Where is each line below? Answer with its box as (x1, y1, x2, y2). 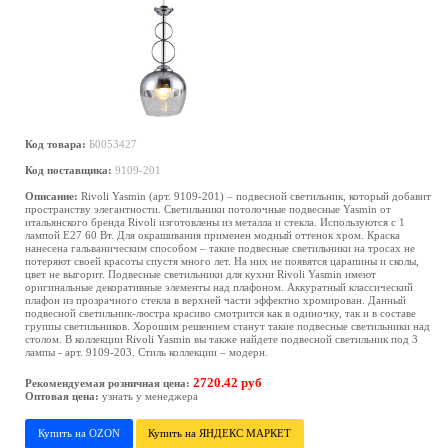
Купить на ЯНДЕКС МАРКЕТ (148, 427, 292, 440)
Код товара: (25, 138, 86, 150)
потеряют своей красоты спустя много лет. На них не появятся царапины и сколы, (25, 255, 419, 267)
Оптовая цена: (25, 390, 99, 402)
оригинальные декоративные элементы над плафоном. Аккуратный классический (25, 281, 413, 293)
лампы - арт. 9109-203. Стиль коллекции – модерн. (25, 346, 268, 358)
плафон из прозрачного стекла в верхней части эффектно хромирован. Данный (25, 294, 406, 306)
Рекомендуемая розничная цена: (25, 377, 190, 389)
